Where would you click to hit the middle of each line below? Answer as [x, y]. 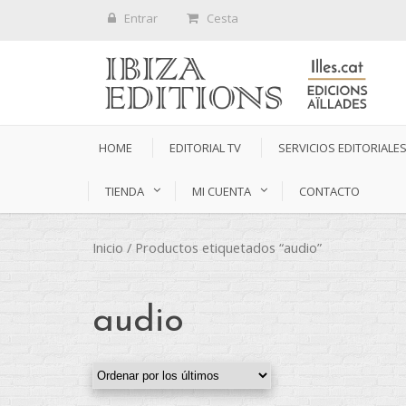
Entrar [141, 18]
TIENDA [125, 192]
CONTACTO [329, 192]
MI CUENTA [222, 192]
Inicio [108, 248]
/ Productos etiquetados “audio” [222, 248]
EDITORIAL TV [205, 148]
